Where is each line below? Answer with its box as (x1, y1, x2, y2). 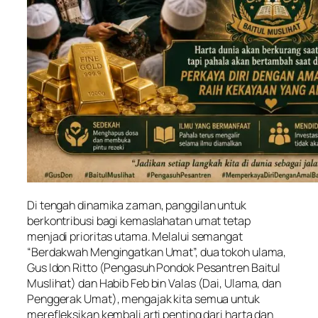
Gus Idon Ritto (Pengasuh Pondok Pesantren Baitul (27, 259, 281, 275)
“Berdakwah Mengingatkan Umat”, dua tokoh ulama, (27, 243, 287, 260)
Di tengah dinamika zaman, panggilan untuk (27, 197, 246, 213)
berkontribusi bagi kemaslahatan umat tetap (27, 212, 251, 229)
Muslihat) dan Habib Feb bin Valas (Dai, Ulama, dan (27, 275, 281, 291)
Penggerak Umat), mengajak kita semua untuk (27, 290, 260, 307)
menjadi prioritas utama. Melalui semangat (27, 228, 243, 244)
